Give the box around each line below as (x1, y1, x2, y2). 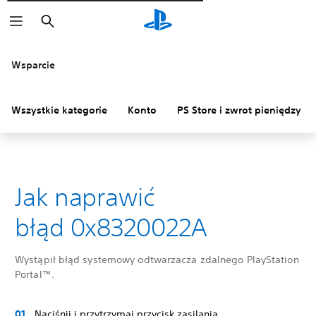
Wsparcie (11, 59, 55, 71)
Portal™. (15, 268, 54, 281)
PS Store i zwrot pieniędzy (177, 104, 301, 116)
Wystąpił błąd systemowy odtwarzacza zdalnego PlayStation (15, 253, 299, 266)
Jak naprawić (15, 183, 155, 211)
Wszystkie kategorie (11, 104, 107, 116)
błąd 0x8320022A (15, 213, 207, 241)
